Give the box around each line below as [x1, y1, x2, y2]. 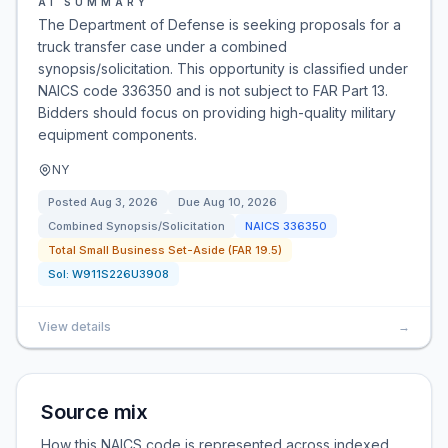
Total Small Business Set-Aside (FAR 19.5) [48, 243, 282, 257]
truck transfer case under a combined [38, 38, 287, 55]
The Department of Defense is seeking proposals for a [38, 16, 401, 33]
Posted [48, 195, 90, 209]
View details [38, 319, 111, 334]
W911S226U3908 [72, 267, 169, 281]
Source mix [41, 400, 148, 424]
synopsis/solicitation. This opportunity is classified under [38, 60, 408, 77]
